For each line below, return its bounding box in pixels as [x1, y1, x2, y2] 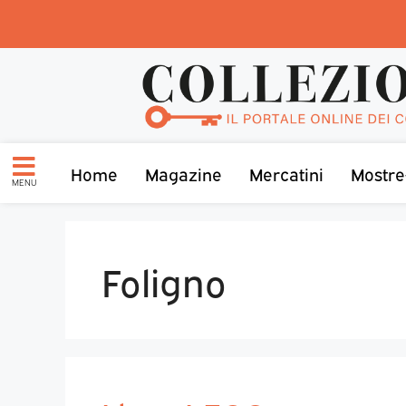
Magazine [145, 160, 222, 185]
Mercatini [249, 160, 324, 185]
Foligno [101, 253, 227, 305]
